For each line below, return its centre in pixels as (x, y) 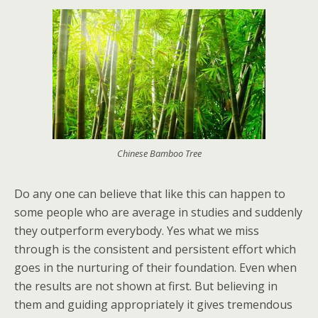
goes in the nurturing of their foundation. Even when (155, 268)
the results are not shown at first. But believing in (146, 286)
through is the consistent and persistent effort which (155, 250)
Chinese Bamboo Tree (159, 154)
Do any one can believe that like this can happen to (150, 194)
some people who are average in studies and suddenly (158, 213)
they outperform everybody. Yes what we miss (137, 231)
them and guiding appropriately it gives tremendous (153, 305)
